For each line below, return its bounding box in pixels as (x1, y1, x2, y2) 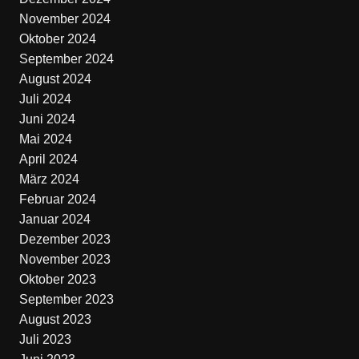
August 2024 (18, 72, 91, 86)
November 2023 (18, 252, 111, 266)
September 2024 (18, 52, 114, 66)
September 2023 (18, 292, 114, 306)
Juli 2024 (18, 92, 71, 106)
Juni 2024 (18, 112, 75, 126)
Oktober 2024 (18, 32, 96, 46)
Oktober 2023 (18, 272, 96, 286)
